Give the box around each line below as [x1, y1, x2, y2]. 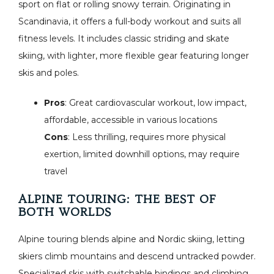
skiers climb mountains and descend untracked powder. [18, 251, 256, 262]
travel [44, 166, 67, 177]
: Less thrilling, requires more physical [68, 131, 226, 143]
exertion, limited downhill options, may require [44, 149, 240, 160]
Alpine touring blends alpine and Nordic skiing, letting [18, 234, 245, 245]
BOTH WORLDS [18, 205, 111, 219]
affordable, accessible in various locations [44, 114, 217, 125]
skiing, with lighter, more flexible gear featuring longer [18, 50, 249, 61]
